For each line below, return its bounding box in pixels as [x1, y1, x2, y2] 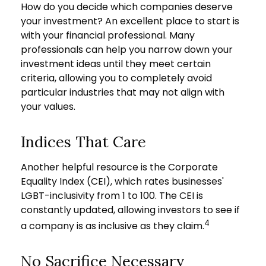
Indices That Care [21, 131, 146, 151]
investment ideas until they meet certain [21, 56, 211, 71]
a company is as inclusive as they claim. [21, 218, 204, 233]
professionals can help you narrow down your [21, 42, 233, 56]
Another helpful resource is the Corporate [21, 160, 218, 174]
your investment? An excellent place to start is [21, 14, 239, 28]
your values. [21, 99, 75, 113]
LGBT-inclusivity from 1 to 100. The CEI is [21, 188, 203, 202]
